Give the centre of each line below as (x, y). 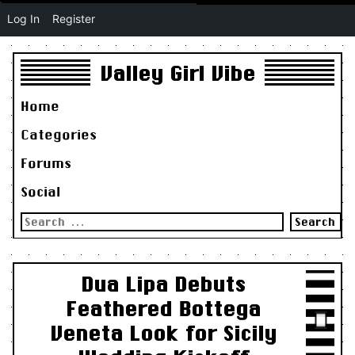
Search (38, 218)
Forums (46, 162)
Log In (23, 19)
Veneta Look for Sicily (163, 333)
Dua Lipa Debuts (163, 284)
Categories (58, 134)
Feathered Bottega (163, 308)
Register (74, 19)
